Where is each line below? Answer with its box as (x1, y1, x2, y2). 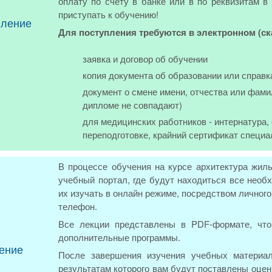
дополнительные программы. (58, 231, 180, 243)
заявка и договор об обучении (83, 52, 208, 65)
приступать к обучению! (58, 8, 158, 21)
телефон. (58, 200, 97, 212)
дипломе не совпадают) (83, 98, 182, 111)
